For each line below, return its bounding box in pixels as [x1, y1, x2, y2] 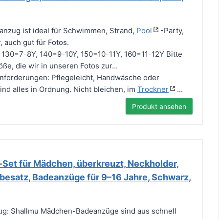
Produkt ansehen [131, 102, 186, 111]
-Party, [160, 26, 184, 36]
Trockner [137, 85, 169, 94]
